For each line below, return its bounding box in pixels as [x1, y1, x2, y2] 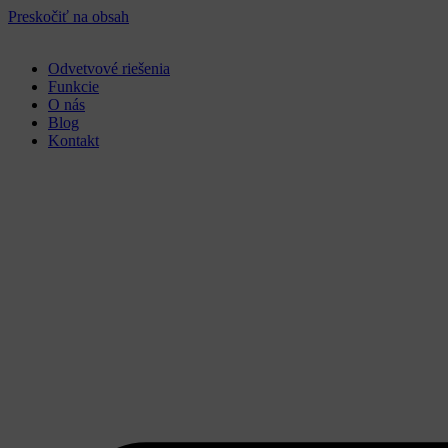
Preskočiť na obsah [8, 8, 129, 25]
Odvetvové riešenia [48, 60, 170, 77]
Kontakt [48, 132, 99, 149]
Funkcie [48, 78, 99, 95]
